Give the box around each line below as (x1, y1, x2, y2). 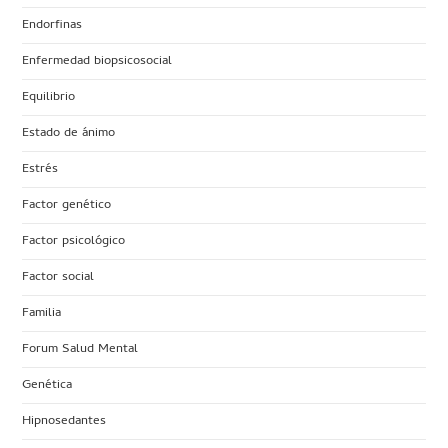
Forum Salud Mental (22, 338, 139, 360)
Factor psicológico (22, 230, 126, 252)
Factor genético (22, 194, 112, 216)
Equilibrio (22, 86, 76, 108)
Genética (22, 374, 73, 396)
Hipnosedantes (22, 410, 107, 432)
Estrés (22, 158, 59, 180)
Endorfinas (22, 14, 83, 36)
